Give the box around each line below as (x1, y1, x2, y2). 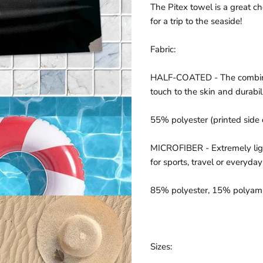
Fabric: (150, 43, 176, 55)
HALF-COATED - (150, 72, 218, 83)
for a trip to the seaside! (150, 15, 242, 27)
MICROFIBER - (150, 142, 209, 154)
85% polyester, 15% (150, 184, 231, 196)
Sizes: (150, 241, 172, 252)
